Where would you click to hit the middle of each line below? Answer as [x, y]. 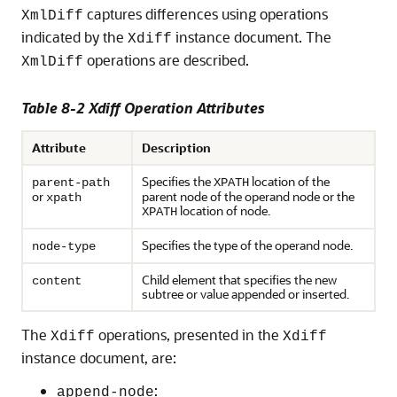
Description [176, 148]
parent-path [71, 183]
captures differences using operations [206, 14]
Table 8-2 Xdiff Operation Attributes [143, 108]
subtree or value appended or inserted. [245, 294]
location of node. [224, 210]
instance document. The [252, 37]
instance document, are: [99, 358]
